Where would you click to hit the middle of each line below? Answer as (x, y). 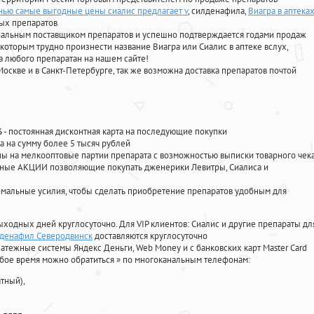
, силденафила (216, 11)
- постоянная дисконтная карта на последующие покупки (115, 132)
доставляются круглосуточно (150, 236)
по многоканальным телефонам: (186, 260)
